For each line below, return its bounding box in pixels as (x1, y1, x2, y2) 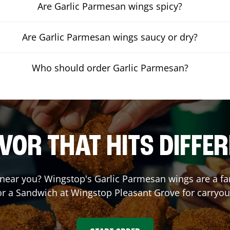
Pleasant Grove (114, 186, 180, 199)
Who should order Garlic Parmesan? (31, 61, 188, 74)
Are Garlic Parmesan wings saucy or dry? (22, 30, 198, 43)
